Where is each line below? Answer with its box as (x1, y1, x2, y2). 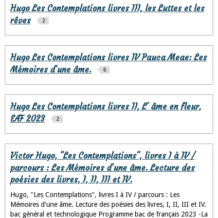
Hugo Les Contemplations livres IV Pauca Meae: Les (10, 52, 207, 63)
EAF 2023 (10, 113, 45, 124)
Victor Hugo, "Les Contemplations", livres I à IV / (10, 150, 195, 161)
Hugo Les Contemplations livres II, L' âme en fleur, (10, 101, 201, 112)
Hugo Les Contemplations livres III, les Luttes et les (10, 3, 204, 14)
